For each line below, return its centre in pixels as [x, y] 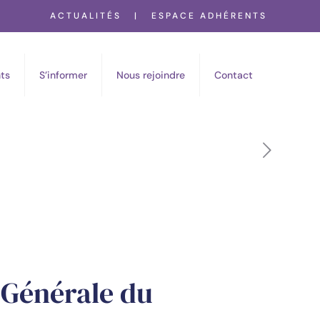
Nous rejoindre [151, 75]
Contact [234, 75]
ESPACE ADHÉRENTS [209, 16]
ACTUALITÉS [86, 16]
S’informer [63, 75]
